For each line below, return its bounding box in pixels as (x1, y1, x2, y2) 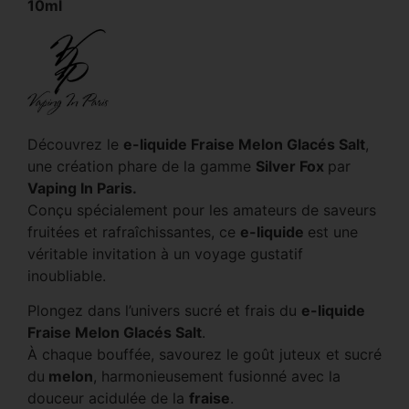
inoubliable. (27, 267, 106, 286)
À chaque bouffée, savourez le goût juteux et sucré (27, 345, 382, 364)
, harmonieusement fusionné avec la (93, 367, 341, 386)
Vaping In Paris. (27, 179, 137, 198)
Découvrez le (27, 135, 123, 154)
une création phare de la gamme (27, 157, 256, 176)
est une (308, 223, 358, 242)
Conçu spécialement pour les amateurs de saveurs (27, 201, 376, 220)
